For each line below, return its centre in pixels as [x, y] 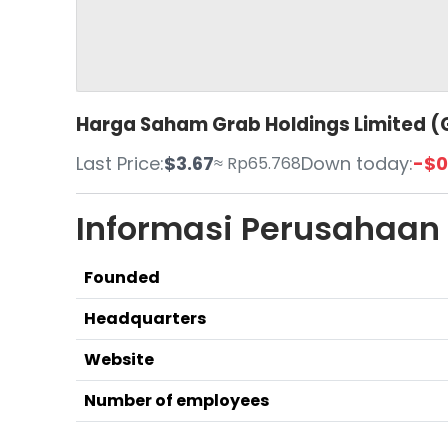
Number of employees [176, 400]
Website [119, 359]
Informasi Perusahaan [258, 228]
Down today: [357, 163]
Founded [122, 277]
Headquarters [145, 318]
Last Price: [120, 163]
